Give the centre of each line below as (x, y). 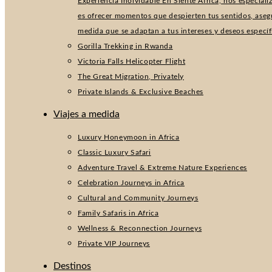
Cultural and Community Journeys (138, 198)
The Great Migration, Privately (131, 76)
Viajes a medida (87, 114)
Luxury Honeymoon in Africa (129, 137)
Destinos (72, 266)
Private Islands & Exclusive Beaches (141, 92)
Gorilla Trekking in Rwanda (125, 46)
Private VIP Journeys (114, 243)
